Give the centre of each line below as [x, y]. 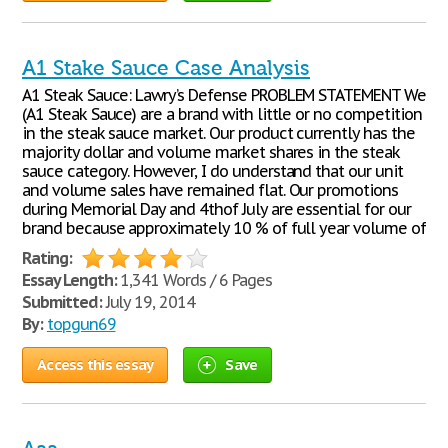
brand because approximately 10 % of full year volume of [224, 228]
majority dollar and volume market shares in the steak [211, 152]
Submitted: [62, 302]
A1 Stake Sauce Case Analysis [166, 68]
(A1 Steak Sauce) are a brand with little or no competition [222, 114]
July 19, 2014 [148, 302]
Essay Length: [69, 280]
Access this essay [95, 364]
